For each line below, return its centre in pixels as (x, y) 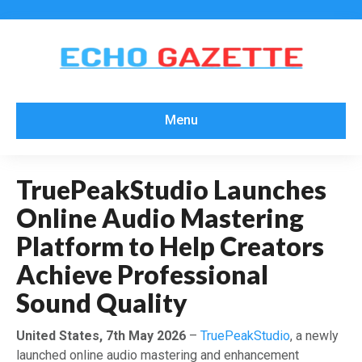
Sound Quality (102, 302)
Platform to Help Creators (170, 246)
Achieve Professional (142, 274)
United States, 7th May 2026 (103, 335)
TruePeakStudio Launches (171, 189)
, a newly (314, 335)
